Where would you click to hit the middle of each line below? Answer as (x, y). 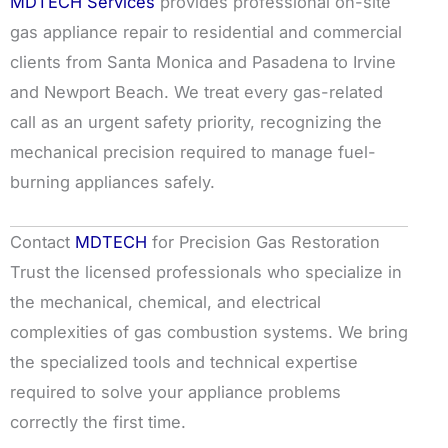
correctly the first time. (98, 422)
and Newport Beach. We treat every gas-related (196, 92)
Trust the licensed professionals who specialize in (206, 272)
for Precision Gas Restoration (263, 242)
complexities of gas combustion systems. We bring (209, 332)
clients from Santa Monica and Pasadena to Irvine (203, 62)
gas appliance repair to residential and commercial (206, 32)
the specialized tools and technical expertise (184, 362)
